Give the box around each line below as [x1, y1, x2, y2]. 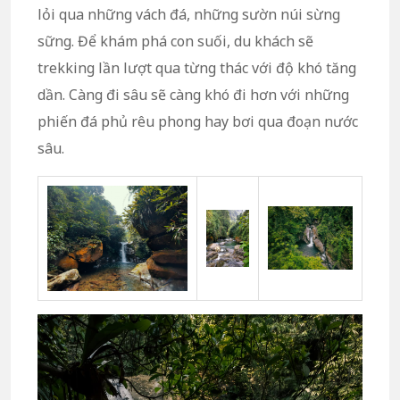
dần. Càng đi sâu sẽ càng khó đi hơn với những [37, 84, 349, 104]
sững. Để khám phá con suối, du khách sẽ [37, 30, 313, 51]
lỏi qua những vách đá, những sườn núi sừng [37, 4, 340, 24]
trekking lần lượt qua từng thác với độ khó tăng [37, 57, 356, 78]
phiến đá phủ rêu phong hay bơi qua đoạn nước [37, 111, 358, 131]
